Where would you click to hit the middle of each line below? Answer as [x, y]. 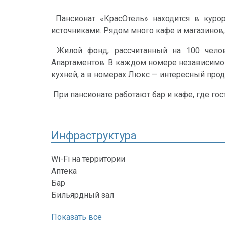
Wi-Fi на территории [88, 159]
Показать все [77, 217]
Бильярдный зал [83, 195]
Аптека [64, 171]
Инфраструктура [94, 135]
